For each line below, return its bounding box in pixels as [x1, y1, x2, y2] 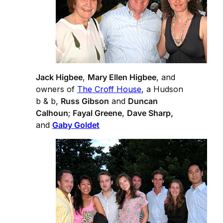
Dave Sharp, [127, 108, 173, 118]
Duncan [128, 96, 158, 107]
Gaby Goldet [52, 120, 100, 130]
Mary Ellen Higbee [88, 72, 156, 83]
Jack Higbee [36, 72, 83, 83]
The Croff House [77, 84, 141, 95]
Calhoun [36, 108, 68, 118]
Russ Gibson [61, 96, 109, 107]
